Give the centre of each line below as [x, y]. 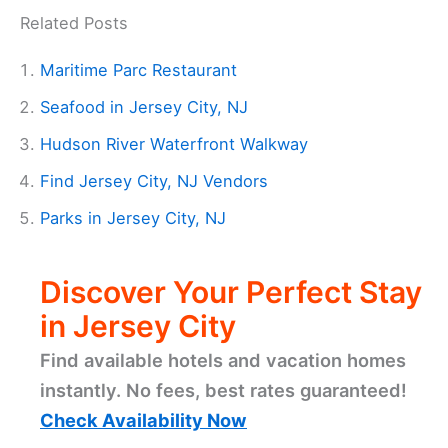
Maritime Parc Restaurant [138, 69]
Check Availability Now [143, 419]
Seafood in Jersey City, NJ [144, 106]
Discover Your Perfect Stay [231, 291]
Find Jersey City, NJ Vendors [154, 180]
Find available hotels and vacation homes [223, 359]
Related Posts [74, 22]
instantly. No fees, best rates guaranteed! [223, 389]
